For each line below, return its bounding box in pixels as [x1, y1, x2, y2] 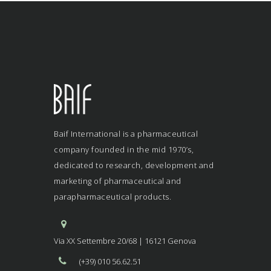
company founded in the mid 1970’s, [54, 143, 194, 155]
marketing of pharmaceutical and [54, 175, 181, 186]
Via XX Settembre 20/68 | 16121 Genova [54, 235, 196, 246]
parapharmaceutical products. [54, 191, 171, 202]
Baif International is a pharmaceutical [54, 128, 198, 139]
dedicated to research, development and [54, 159, 214, 171]
